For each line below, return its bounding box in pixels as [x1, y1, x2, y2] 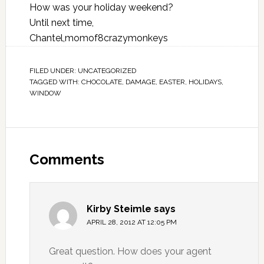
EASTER [159, 78, 185, 86]
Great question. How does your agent [48, 246, 212, 257]
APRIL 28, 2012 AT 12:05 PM [86, 218, 177, 226]
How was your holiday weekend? [29, 2, 173, 13]
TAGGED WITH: [29, 78, 81, 86]
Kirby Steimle [86, 203, 151, 214]
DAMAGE [125, 78, 156, 86]
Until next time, [29, 17, 94, 28]
